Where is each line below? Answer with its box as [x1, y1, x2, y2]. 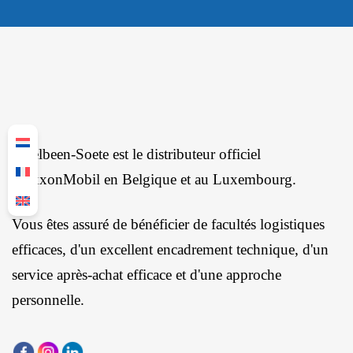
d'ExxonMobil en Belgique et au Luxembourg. [12, 170, 296, 188]
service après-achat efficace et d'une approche [12, 266, 281, 283]
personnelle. [12, 291, 84, 308]
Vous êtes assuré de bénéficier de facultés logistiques [12, 215, 325, 232]
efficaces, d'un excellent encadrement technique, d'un [12, 240, 329, 258]
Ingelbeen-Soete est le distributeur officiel [12, 145, 261, 162]
